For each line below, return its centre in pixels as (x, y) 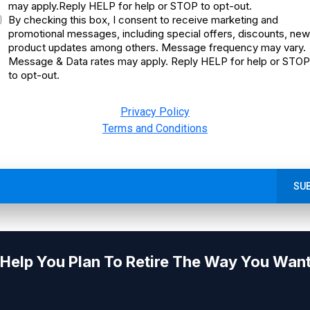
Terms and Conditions (155, 128)
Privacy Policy (155, 112)
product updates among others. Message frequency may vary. (157, 47)
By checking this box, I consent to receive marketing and (143, 20)
